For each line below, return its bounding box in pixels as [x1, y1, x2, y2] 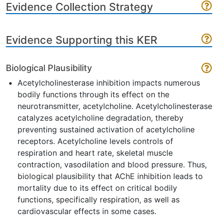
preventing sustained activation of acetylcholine [18, 125, 195, 134]
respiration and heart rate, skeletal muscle [18, 148, 173, 158]
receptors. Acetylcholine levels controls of [18, 136, 173, 146]
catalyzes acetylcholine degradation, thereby [18, 113, 183, 123]
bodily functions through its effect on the [18, 90, 169, 99]
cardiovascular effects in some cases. [18, 206, 156, 216]
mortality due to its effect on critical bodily [18, 183, 177, 193]
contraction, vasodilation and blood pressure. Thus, [18, 160, 207, 169]
